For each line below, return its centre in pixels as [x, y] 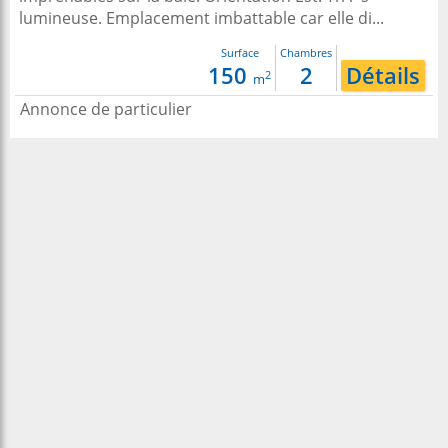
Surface [239, 52]
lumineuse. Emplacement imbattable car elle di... [201, 18]
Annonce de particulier [106, 109]
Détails [383, 75]
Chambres [306, 52]
